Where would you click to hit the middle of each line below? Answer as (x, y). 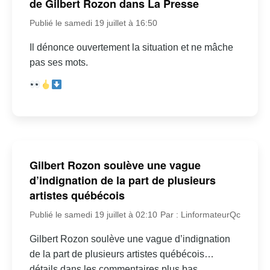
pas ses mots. (58, 63)
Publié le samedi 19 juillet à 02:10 (93, 214)
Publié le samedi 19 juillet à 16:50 (93, 23)
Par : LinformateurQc (201, 214)
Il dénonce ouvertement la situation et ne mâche (131, 48)
